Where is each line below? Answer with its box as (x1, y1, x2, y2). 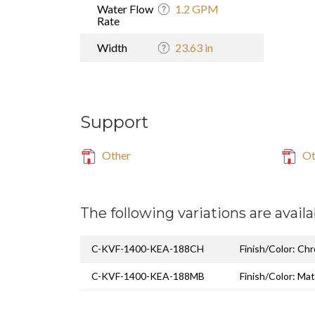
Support (80, 111, 148, 132)
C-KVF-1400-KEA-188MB (91, 269, 205, 282)
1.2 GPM (175, 1, 219, 15)
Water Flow (97, 1, 153, 15)
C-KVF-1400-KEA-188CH (91, 242, 204, 255)
